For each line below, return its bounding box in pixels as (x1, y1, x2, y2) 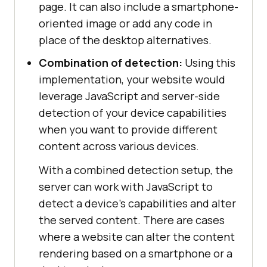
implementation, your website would (39, 72, 225, 86)
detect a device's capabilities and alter (39, 195, 236, 210)
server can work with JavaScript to (39, 179, 213, 194)
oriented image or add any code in (39, 15, 212, 30)
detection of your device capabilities (39, 105, 226, 120)
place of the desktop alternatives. (39, 32, 212, 47)
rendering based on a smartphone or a (39, 246, 232, 260)
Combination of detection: (39, 55, 182, 70)
